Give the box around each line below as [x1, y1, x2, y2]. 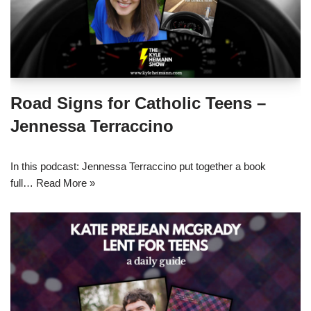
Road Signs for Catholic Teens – [10, 94, 266, 113]
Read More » [36, 177, 95, 190]
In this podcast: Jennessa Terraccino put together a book [10, 160, 266, 173]
